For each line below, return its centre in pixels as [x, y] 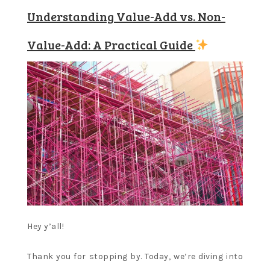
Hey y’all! [46, 227]
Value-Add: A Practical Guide [111, 45]
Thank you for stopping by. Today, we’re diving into [135, 257]
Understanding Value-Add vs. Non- [126, 17]
